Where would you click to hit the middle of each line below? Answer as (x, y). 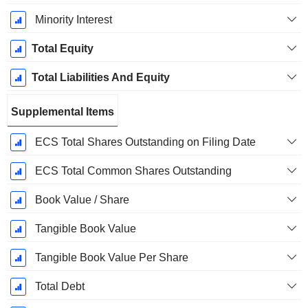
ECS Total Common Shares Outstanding (133, 171)
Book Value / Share (82, 200)
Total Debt (59, 287)
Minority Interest (73, 20)
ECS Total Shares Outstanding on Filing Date (145, 142)
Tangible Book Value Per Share (111, 258)
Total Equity (62, 49)
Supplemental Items (63, 112)
